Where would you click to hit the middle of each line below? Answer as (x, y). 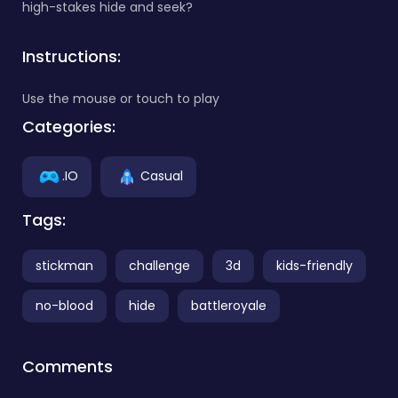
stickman (64, 265)
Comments (68, 366)
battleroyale (229, 305)
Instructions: (72, 56)
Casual (162, 175)
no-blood (64, 305)
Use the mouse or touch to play (121, 98)
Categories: (69, 126)
